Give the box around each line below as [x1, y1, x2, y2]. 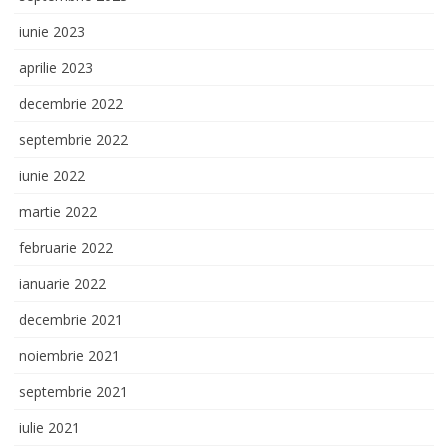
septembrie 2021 [19, 381, 128, 401]
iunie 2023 [19, 21, 85, 41]
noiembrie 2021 [19, 345, 120, 365]
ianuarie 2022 [19, 273, 106, 293]
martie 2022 [19, 201, 97, 221]
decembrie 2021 [19, 309, 123, 329]
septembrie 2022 [19, 129, 128, 149]
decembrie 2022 [19, 93, 123, 113]
